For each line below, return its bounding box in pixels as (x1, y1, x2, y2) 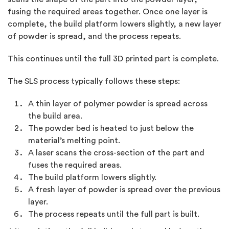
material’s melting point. (28, 136, 120, 145)
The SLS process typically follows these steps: (8, 77, 180, 86)
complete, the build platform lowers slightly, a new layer (8, 20, 221, 29)
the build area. (28, 112, 82, 121)
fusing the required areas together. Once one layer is (8, 8, 208, 16)
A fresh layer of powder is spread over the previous (28, 186, 220, 194)
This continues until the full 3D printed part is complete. (8, 55, 219, 63)
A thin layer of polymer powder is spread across (28, 100, 208, 108)
